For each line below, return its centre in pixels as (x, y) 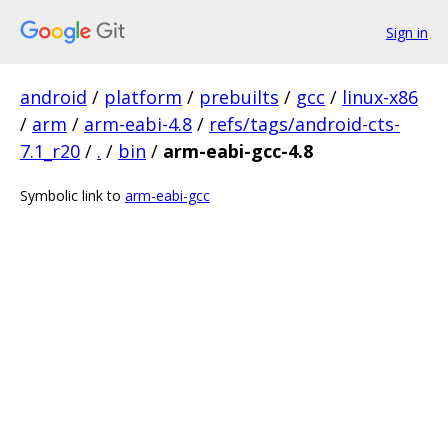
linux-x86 (380, 97)
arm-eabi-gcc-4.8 (238, 151)
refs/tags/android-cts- (304, 124)
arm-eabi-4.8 (138, 124)
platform (143, 97)
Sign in (407, 32)
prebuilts (239, 97)
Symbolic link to (72, 195)
